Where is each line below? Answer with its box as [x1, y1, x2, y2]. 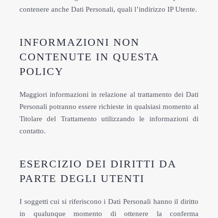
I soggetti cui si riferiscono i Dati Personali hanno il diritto [19, 198, 199, 205]
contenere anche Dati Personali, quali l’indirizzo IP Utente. [19, 5, 197, 13]
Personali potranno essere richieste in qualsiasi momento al [19, 103, 199, 110]
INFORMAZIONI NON [19, 36, 140, 48]
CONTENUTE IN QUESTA [19, 51, 159, 63]
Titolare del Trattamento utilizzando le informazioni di [19, 115, 199, 123]
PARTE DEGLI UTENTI [19, 172, 145, 184]
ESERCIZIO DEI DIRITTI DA [19, 158, 176, 170]
